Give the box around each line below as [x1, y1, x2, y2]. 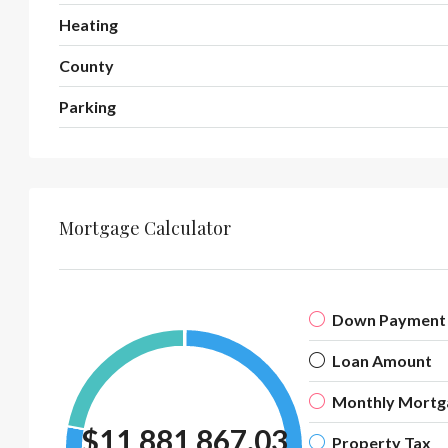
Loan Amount [332, 350, 432, 370]
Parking [59, 96, 116, 116]
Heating [59, 14, 118, 34]
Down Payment [332, 309, 446, 329]
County [59, 55, 114, 75]
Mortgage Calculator [59, 215, 231, 240]
